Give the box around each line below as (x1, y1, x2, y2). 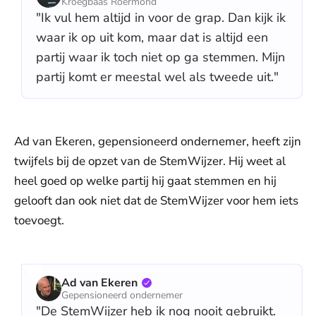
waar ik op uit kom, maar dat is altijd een (36, 29, 268, 46)
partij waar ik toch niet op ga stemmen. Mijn (36, 49, 285, 66)
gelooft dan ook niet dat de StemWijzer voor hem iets (14, 193, 298, 209)
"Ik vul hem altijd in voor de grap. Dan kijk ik (36, 9, 286, 26)
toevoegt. (14, 212, 64, 229)
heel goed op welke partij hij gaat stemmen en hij (14, 173, 276, 189)
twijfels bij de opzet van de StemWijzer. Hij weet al (14, 153, 286, 169)
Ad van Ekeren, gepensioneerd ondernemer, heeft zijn (14, 133, 301, 150)
